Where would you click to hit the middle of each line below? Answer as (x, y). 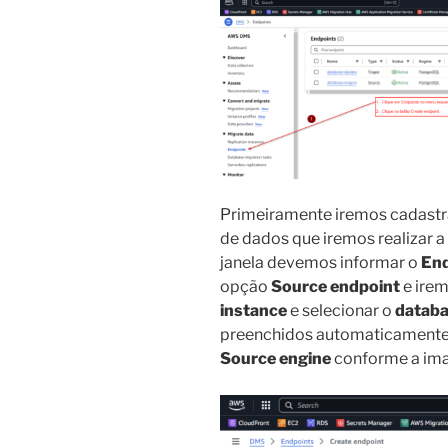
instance (253, 310)
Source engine (275, 358)
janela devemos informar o (320, 262)
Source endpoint (335, 286)
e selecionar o (341, 310)
